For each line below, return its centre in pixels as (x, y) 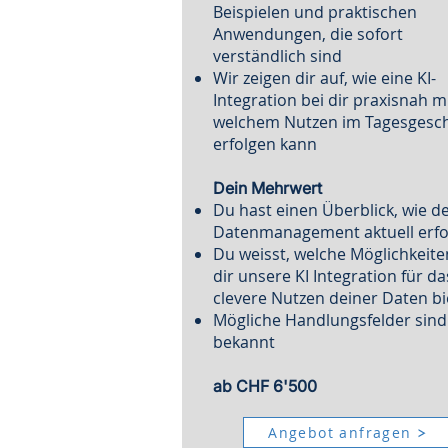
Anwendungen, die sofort (308, 34)
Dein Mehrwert (268, 188)
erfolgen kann (265, 144)
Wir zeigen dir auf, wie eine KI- (325, 78)
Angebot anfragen (340, 432)
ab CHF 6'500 (265, 386)
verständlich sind (278, 56)
